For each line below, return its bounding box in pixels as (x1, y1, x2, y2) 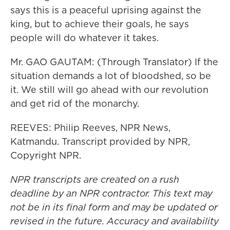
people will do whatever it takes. (10, 31, 159, 44)
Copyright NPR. (10, 149, 81, 162)
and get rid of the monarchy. (10, 97, 139, 110)
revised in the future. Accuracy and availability (10, 215, 219, 227)
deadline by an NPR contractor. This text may (10, 187, 213, 200)
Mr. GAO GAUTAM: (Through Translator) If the (10, 55, 218, 68)
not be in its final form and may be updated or (10, 201, 218, 214)
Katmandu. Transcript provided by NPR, (10, 135, 190, 148)
